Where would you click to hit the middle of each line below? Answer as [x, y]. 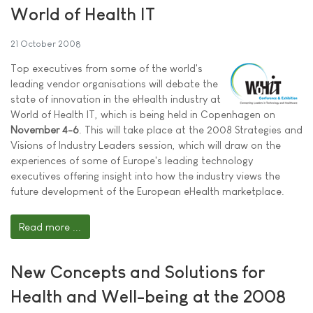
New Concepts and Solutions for [138, 272]
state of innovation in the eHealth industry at [116, 99]
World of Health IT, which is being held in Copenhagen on [143, 114]
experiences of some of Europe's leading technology [132, 160]
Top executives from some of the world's [107, 68]
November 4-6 [45, 129]
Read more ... [50, 226]
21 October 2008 [46, 43]
